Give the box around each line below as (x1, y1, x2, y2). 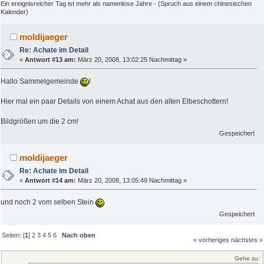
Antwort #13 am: (25, 55, 77, 63)
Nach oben (62, 232, 96, 239)
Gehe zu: (235, 255, 260, 262)
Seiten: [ (2, 232, 25, 239)
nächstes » (230, 236, 263, 244)
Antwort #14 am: (25, 176, 77, 184)
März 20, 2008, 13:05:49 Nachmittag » (76, 176, 187, 184)
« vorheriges (193, 236, 229, 244)
